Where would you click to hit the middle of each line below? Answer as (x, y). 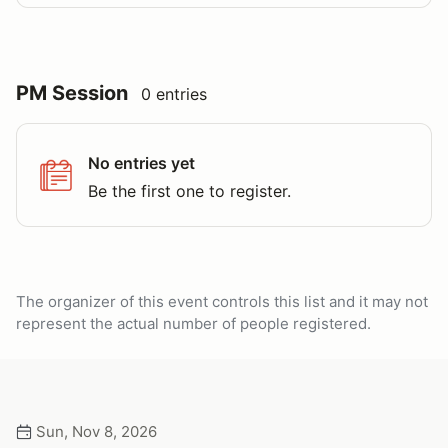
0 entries (174, 94)
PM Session (72, 93)
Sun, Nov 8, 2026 (94, 431)
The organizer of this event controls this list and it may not (222, 301)
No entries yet (141, 163)
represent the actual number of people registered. (193, 323)
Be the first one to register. (189, 191)
